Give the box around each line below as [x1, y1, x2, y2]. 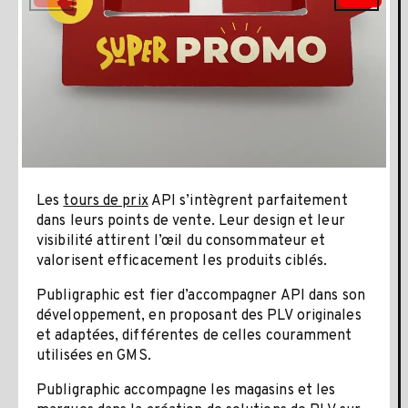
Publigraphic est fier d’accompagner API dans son [36, 287, 365, 306]
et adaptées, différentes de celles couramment [36, 327, 352, 346]
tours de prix [63, 192, 148, 211]
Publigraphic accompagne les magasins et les [36, 382, 336, 401]
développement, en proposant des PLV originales [36, 307, 362, 326]
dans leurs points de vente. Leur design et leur [36, 212, 345, 231]
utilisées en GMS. [36, 347, 151, 366]
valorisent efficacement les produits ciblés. [36, 252, 328, 271]
